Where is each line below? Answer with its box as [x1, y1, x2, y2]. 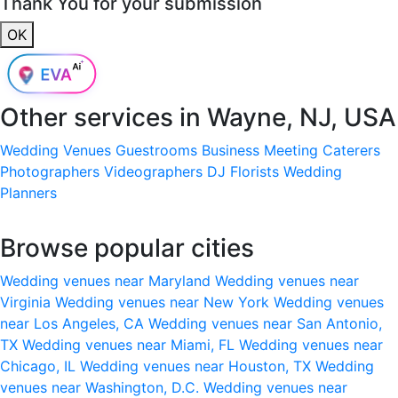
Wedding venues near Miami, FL [22, 335, 239, 354]
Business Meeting [202, 140, 318, 159]
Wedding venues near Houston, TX [80, 356, 315, 375]
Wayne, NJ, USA [207, 101, 396, 132]
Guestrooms [115, 140, 197, 159]
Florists [230, 162, 279, 180]
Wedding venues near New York [55, 292, 274, 311]
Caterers [322, 140, 380, 159]
